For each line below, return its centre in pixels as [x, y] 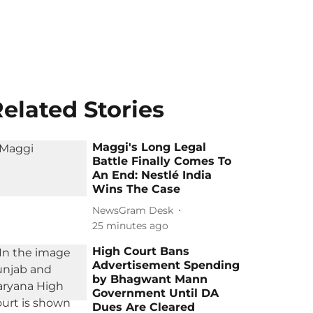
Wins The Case [137, 189]
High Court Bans [141, 251]
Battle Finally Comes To [162, 161]
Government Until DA [156, 293]
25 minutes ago [131, 226]
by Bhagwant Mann [150, 279]
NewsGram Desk [133, 210]
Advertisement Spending [166, 265]
